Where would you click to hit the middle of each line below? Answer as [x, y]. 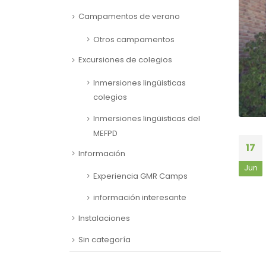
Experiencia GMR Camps [140, 176]
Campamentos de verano [129, 17]
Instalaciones [104, 218]
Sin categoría [104, 240]
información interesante [140, 198]
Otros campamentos [134, 39]
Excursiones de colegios [125, 60]
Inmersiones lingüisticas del [147, 119]
